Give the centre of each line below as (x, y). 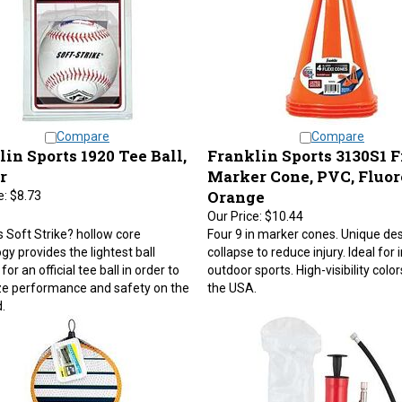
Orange (236, 188)
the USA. (232, 279)
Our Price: (234, 207)
